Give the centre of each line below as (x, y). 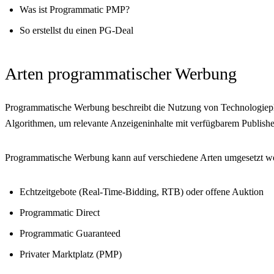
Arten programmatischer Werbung (121, 74)
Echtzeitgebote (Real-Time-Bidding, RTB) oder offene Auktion (142, 192)
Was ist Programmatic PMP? (75, 10)
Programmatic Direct (60, 213)
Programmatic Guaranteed (70, 234)
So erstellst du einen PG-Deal (76, 31)
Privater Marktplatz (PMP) (71, 254)
